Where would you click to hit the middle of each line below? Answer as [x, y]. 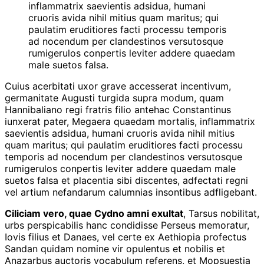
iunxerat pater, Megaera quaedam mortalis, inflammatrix [130, 121]
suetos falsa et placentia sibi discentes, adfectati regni [126, 180]
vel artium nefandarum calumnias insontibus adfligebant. [131, 192]
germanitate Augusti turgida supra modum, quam [114, 98]
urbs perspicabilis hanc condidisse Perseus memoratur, [127, 225]
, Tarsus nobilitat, [221, 213]
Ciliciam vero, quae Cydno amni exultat [94, 213]
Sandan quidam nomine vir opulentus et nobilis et [115, 248]
